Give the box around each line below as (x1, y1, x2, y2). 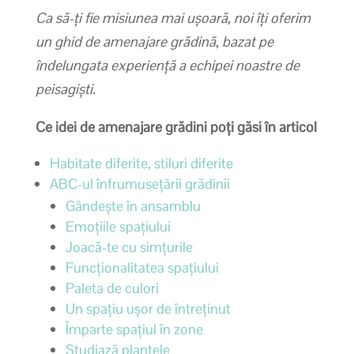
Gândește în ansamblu (65, 196, 201, 215)
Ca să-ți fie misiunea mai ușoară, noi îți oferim (35, 8, 311, 27)
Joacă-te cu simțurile (65, 237, 193, 256)
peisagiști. (35, 79, 96, 98)
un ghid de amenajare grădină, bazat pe (35, 32, 273, 51)
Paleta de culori (65, 278, 159, 297)
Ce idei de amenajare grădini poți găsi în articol (35, 117, 317, 136)
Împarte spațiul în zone (65, 319, 203, 338)
